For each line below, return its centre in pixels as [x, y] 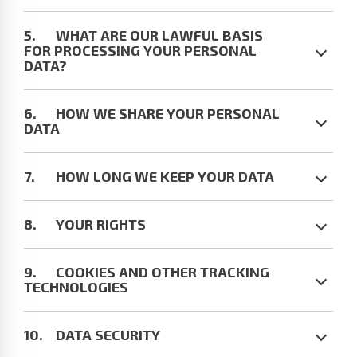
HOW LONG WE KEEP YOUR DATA [165, 176]
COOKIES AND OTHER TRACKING [163, 272]
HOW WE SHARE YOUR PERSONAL [168, 113]
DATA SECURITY [108, 335]
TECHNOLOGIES [76, 287]
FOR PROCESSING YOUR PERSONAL [140, 50]
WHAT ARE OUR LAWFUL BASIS [159, 35]
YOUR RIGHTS [101, 224]
